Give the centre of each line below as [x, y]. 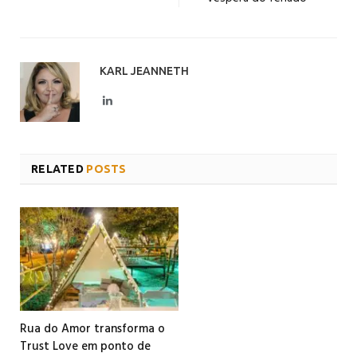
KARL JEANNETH [144, 71]
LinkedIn [132, 99]
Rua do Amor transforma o [92, 329]
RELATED [57, 169]
